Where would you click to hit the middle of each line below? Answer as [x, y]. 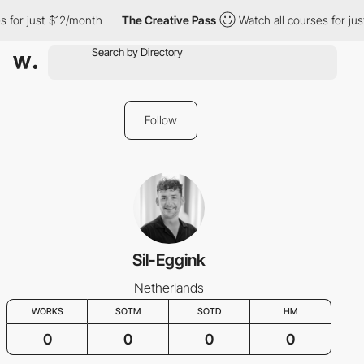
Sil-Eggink [169, 260]
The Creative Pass [167, 20]
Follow [161, 120]
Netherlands [169, 288]
